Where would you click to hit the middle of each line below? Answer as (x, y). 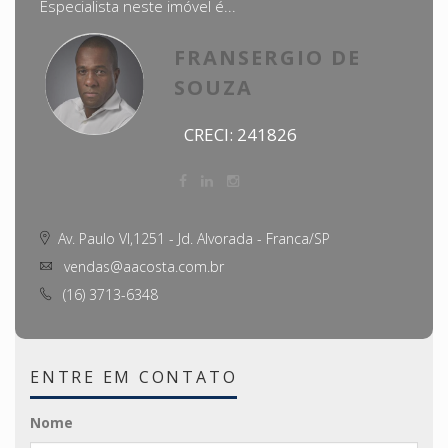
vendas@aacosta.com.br (142, 267)
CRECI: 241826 (241, 135)
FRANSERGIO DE (268, 58)
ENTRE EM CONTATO (134, 377)
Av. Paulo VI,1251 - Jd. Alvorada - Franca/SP (194, 239)
